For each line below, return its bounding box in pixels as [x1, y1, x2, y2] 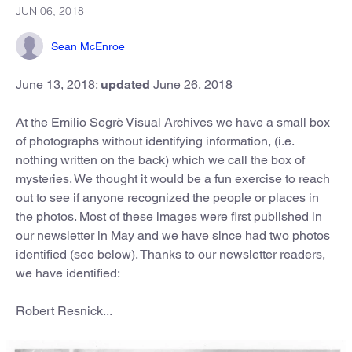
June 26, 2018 [150, 77, 233, 92]
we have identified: [16, 266, 120, 280]
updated [101, 77, 150, 92]
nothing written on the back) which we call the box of [16, 152, 305, 167]
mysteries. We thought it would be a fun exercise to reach [16, 171, 330, 186]
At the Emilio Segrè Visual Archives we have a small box [16, 115, 330, 130]
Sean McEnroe [51, 39, 125, 53]
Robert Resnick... [16, 303, 112, 318]
